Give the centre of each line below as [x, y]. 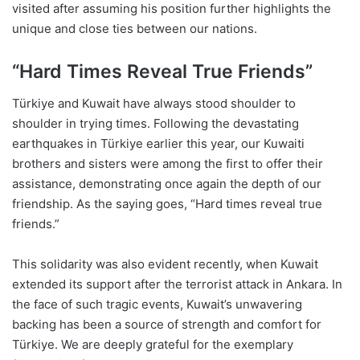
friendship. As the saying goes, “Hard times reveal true [167, 204]
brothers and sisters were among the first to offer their [168, 164]
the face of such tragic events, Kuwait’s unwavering [157, 305]
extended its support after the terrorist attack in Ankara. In [177, 284]
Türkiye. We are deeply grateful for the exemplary [153, 345]
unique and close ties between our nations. [135, 28]
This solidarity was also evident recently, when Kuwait [165, 264]
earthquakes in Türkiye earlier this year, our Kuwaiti [158, 144]
